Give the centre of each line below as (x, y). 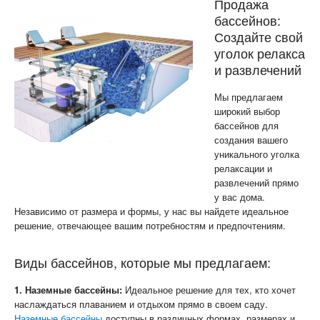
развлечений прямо (256, 182)
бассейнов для (246, 125)
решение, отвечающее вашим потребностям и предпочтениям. (150, 225)
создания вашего (251, 139)
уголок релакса (260, 52)
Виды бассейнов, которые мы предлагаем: (142, 262)
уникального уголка (257, 154)
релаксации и (243, 168)
